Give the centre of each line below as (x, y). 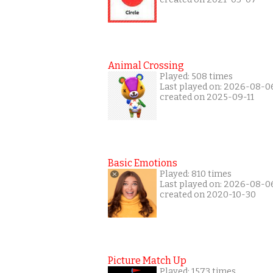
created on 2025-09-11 (207, 97)
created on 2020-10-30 (208, 195)
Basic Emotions (143, 163)
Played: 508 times (196, 76)
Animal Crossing (146, 66)
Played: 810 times (196, 174)
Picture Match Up (147, 261)
